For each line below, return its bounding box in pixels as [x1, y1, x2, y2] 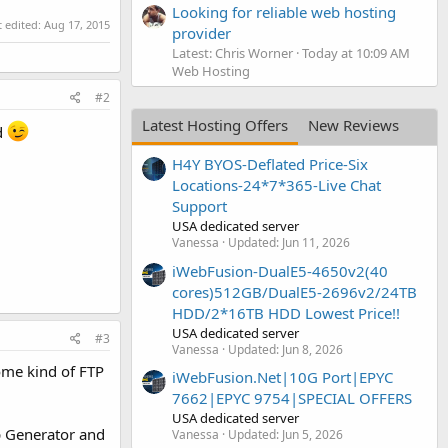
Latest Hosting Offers [142, 114, 288, 135]
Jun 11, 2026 [282, 234, 350, 252]
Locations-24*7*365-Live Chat [172, 175, 381, 196]
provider [172, 22, 231, 43]
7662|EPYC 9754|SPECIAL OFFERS [172, 387, 412, 408]
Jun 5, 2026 [282, 425, 343, 443]
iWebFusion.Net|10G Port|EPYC [172, 366, 393, 387]
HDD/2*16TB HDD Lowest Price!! [172, 302, 400, 323]
